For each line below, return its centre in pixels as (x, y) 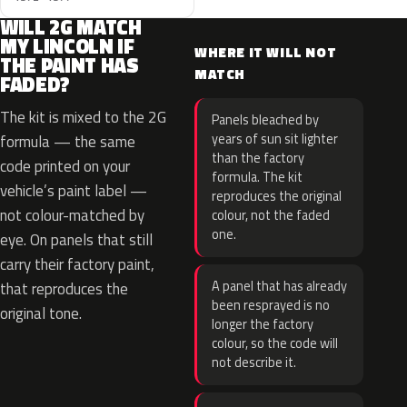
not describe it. (254, 362)
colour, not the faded (271, 215)
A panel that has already (279, 286)
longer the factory (263, 324)
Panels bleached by (265, 120)
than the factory (258, 158)
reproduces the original (277, 196)
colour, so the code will (275, 343)
